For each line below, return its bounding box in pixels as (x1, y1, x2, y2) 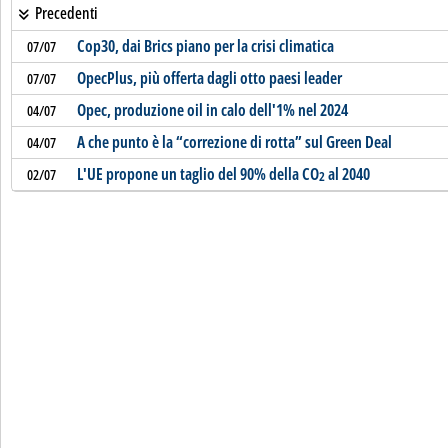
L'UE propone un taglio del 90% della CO (76, 163, 319, 185)
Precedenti (31, 2, 98, 24)
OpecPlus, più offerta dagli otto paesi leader (76, 67, 342, 89)
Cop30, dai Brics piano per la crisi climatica (76, 35, 334, 57)
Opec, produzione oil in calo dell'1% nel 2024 (76, 99, 348, 121)
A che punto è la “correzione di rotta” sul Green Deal (76, 131, 392, 153)
